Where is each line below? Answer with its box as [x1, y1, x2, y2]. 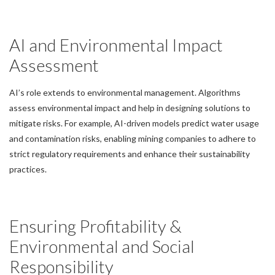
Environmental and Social [9, 236, 195, 257]
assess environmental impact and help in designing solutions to [9, 103, 250, 114]
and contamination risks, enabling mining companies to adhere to [9, 133, 256, 144]
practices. [9, 164, 48, 175]
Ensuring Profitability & [9, 215, 182, 237]
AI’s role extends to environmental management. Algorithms [9, 87, 241, 98]
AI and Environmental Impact [9, 34, 223, 56]
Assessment [9, 55, 99, 76]
